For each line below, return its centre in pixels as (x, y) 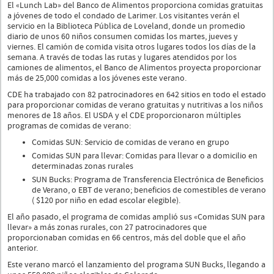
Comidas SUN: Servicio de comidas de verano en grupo (131, 142)
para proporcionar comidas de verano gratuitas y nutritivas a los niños (135, 105)
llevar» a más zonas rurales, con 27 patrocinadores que (107, 227)
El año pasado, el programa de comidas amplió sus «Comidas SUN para (136, 217)
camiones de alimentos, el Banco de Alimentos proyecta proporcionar (134, 68)
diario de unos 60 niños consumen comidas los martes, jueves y (123, 36)
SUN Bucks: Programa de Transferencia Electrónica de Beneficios (148, 180)
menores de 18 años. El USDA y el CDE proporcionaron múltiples (124, 115)
